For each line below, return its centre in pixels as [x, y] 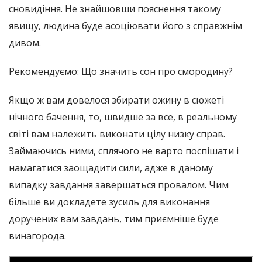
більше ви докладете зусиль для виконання [109, 201]
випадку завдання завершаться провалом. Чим [119, 185]
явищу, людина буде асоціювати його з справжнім [125, 25]
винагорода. [37, 235]
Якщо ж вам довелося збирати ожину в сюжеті [116, 100]
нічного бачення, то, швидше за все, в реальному [123, 117]
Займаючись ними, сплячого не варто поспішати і [124, 151]
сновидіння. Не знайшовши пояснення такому [115, 8]
